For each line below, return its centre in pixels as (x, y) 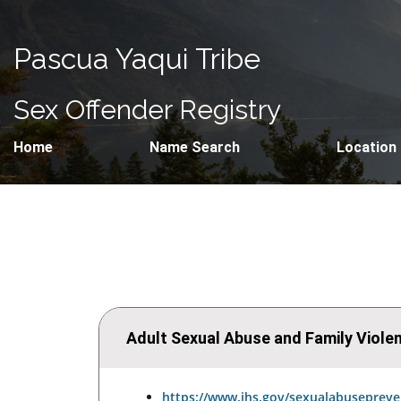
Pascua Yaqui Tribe (137, 59)
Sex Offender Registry (147, 110)
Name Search (195, 147)
